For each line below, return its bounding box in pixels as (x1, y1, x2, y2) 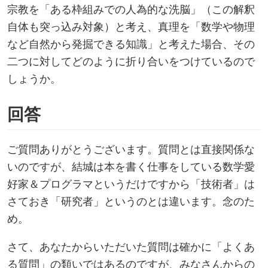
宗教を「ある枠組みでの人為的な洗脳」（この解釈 (7, 1, 255, 17)
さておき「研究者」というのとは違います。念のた (7, 193, 255, 209)
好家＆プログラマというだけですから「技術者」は (7, 176, 255, 191)
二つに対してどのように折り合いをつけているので (7, 53, 255, 69)
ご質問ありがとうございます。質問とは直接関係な (7, 141, 255, 157)
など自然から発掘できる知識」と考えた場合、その (7, 36, 255, 51)
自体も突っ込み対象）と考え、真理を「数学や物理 (7, 19, 255, 34)
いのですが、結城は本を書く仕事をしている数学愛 (7, 159, 255, 174)
